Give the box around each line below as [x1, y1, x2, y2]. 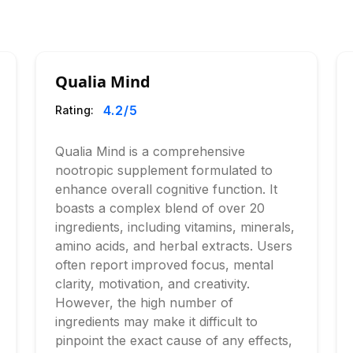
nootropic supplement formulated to [55, 162, 273, 178]
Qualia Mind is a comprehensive [55, 143, 246, 159]
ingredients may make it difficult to [55, 314, 258, 329]
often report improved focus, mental [55, 257, 274, 273]
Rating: [55, 103, 95, 117]
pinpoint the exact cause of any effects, [55, 333, 293, 348]
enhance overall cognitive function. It [55, 181, 278, 197]
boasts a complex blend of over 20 [55, 200, 266, 216]
